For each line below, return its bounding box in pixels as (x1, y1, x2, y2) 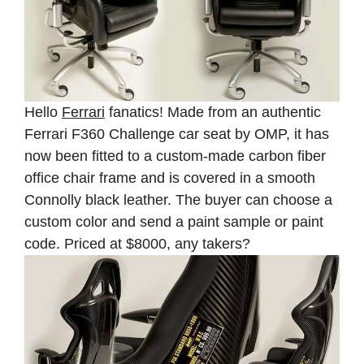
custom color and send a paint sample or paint (24, 214, 323, 231)
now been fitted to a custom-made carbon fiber (24, 148, 326, 165)
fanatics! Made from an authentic (105, 104, 321, 121)
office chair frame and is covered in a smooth (24, 170, 315, 187)
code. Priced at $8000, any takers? (24, 236, 250, 253)
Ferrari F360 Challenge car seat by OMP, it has (24, 126, 329, 143)
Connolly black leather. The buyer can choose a (24, 192, 332, 209)
